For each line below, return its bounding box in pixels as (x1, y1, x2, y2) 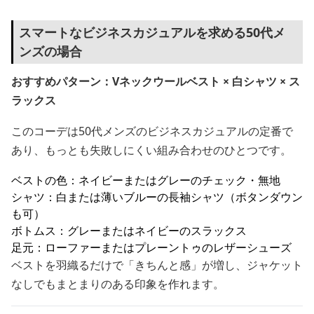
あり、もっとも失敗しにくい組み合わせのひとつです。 (11, 142, 292, 158)
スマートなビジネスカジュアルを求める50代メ (19, 24, 285, 41)
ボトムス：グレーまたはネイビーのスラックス (11, 223, 247, 238)
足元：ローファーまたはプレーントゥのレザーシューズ (11, 240, 292, 255)
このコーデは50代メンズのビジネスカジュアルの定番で (11, 123, 293, 139)
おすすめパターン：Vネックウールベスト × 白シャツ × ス (11, 74, 300, 89)
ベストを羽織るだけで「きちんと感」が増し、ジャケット (11, 257, 303, 273)
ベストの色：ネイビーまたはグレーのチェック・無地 (11, 172, 280, 188)
